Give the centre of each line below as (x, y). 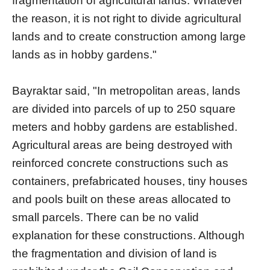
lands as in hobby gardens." (84, 54)
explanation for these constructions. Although (128, 235)
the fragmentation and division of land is (115, 253)
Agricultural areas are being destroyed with (122, 145)
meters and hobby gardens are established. (125, 127)
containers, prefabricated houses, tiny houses (130, 181)
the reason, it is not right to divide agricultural (127, 18)
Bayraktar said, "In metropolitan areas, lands (126, 90)
